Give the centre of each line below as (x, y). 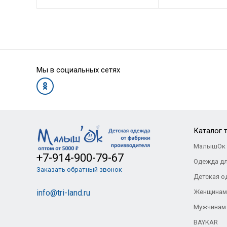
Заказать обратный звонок (79, 169)
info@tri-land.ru (63, 193)
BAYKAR (205, 222)
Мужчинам (210, 207)
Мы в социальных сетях (78, 70)
